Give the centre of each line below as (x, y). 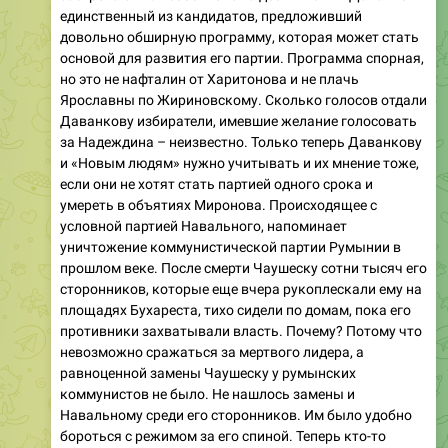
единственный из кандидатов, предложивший (211, 15)
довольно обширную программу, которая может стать (239, 36)
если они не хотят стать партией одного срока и (216, 183)
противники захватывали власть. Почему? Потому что (241, 330)
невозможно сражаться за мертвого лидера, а (212, 351)
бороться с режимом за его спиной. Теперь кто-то (223, 435)
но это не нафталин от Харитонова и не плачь (209, 78)
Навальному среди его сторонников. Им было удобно (236, 414)
